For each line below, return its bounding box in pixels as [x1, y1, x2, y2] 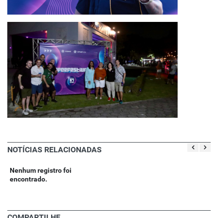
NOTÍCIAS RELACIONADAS [7, 145, 102, 155]
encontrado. [10, 175, 47, 183]
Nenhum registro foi [10, 166, 72, 175]
